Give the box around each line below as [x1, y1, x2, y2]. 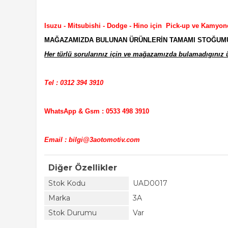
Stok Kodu [48, 179, 85, 188]
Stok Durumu [48, 208, 97, 217]
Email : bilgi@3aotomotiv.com [44, 136, 140, 144]
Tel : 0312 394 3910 [44, 79, 103, 87]
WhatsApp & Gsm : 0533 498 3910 [44, 107, 149, 115]
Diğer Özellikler [48, 163, 117, 173]
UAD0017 [133, 179, 167, 188]
